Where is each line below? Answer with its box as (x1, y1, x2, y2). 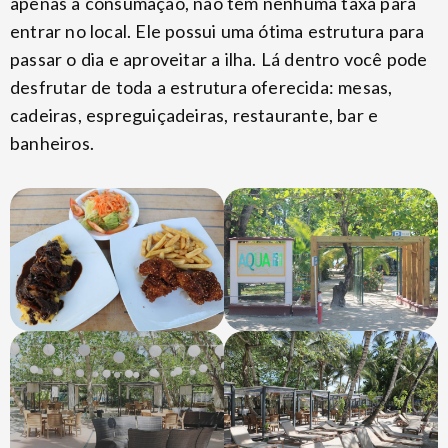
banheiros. (10, 131, 94, 154)
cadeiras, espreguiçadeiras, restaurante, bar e (10, 103, 379, 126)
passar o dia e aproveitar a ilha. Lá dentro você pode (10, 47, 428, 70)
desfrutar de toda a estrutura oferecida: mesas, (10, 75, 393, 98)
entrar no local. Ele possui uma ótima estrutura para (10, 19, 425, 42)
